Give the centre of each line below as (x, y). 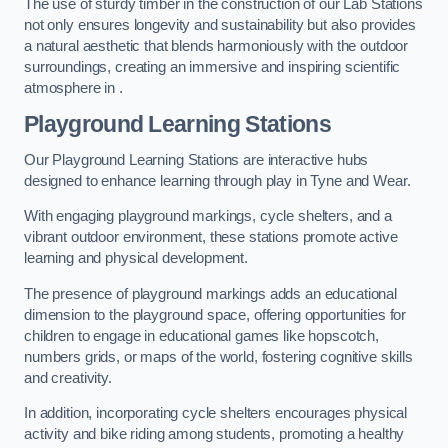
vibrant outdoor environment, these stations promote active (211, 237)
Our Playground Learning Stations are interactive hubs (196, 159)
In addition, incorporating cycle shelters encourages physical (216, 413)
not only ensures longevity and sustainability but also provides (220, 24)
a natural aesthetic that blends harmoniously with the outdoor (216, 45)
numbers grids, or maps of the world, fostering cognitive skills (218, 356)
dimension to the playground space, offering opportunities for (215, 314)
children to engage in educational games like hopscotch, (202, 335)
